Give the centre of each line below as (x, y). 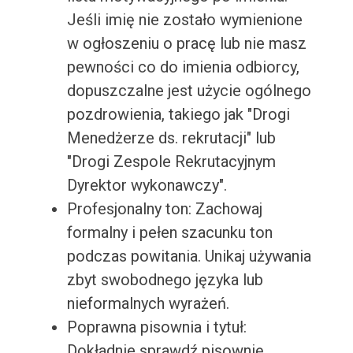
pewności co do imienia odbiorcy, (183, 67)
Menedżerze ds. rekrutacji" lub (171, 138)
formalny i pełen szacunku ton (169, 233)
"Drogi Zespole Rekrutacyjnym (171, 162)
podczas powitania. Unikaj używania (189, 256)
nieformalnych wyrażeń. (148, 304)
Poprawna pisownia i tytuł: (156, 327)
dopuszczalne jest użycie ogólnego (189, 91)
